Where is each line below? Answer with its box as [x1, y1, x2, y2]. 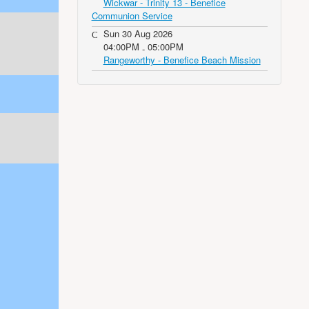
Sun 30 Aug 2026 [103, 27, 172, 40]
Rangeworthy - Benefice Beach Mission [103, 53, 261, 66]
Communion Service [91, 9, 172, 22]
